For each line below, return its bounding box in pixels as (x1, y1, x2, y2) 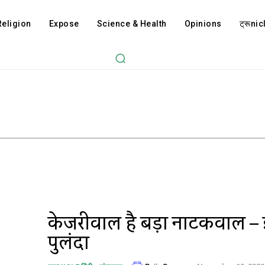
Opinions (184, 19, 222, 28)
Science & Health (96, 19, 167, 28)
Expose (49, 19, 79, 28)
